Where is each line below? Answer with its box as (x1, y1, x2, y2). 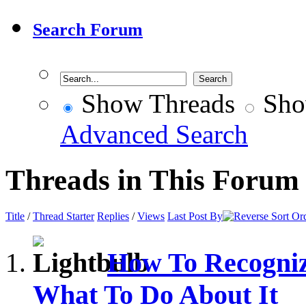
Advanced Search (60, 120, 248, 150)
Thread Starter (33, 210, 94, 223)
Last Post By (167, 210, 223, 223)
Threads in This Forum (5, 164, 299, 197)
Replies (97, 210, 129, 223)
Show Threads (74, 89, 235, 119)
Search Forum (33, 20, 143, 40)
